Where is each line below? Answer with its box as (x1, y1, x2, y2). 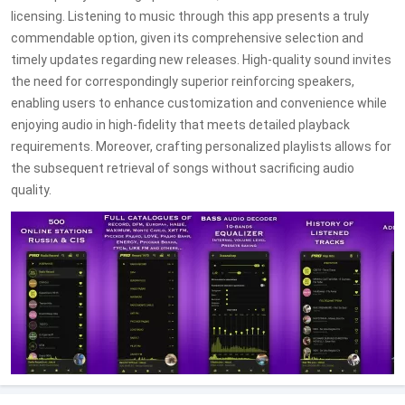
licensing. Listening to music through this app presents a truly (11, 9, 369, 24)
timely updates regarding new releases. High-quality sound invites (11, 52, 391, 67)
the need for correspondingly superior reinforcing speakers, (11, 74, 354, 89)
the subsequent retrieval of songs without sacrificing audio (11, 161, 354, 175)
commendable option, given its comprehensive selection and (11, 31, 363, 45)
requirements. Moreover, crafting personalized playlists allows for (11, 139, 391, 154)
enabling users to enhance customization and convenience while (11, 96, 387, 110)
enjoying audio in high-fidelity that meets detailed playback (11, 118, 350, 132)
